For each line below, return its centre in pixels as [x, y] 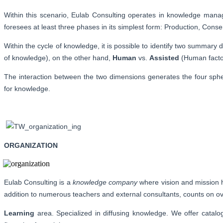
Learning [21, 213]
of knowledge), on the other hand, [58, 57]
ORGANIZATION [31, 145]
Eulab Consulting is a [38, 182]
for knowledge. [27, 88]
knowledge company [105, 182]
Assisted [164, 57]
